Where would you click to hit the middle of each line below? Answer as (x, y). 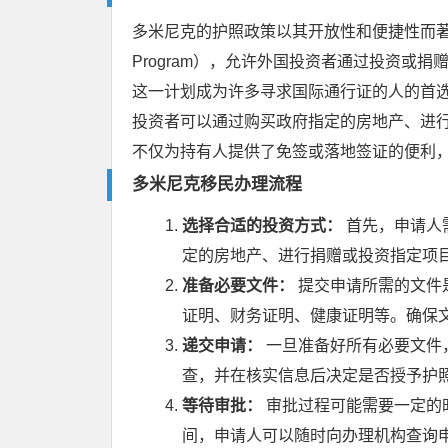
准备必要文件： (238, 285)
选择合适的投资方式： (262, 225)
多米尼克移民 (183, 184)
